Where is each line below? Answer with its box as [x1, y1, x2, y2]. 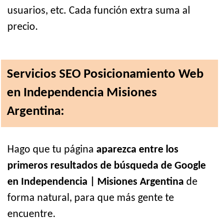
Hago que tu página [7, 144, 96, 156]
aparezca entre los [96, 144, 178, 156]
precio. [7, 22, 38, 33]
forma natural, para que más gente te [7, 193, 174, 204]
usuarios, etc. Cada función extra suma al [7, 5, 190, 17]
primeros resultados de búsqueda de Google [7, 160, 206, 172]
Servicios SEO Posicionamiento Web [7, 68, 203, 82]
